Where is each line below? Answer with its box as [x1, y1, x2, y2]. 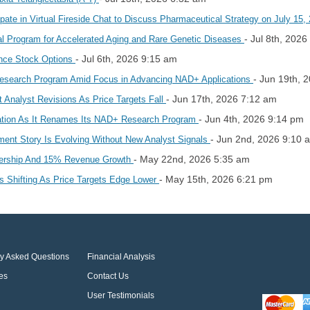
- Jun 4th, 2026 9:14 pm [199, 113, 304, 125]
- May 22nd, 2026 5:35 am [134, 153, 250, 165]
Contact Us [87, 271, 129, 281]
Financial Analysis [87, 251, 156, 262]
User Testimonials [87, 290, 155, 300]
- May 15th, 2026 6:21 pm [159, 173, 273, 185]
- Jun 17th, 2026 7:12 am [166, 93, 277, 104]
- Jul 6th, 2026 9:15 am [75, 53, 177, 64]
